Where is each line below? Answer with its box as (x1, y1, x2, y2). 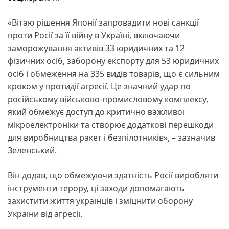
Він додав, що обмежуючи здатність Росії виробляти (8, 169, 218, 181)
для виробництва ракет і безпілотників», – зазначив (8, 131, 215, 143)
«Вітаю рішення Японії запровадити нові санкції (8, 16, 199, 28)
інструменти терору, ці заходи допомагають (8, 182, 185, 194)
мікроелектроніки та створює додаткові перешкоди (8, 119, 214, 130)
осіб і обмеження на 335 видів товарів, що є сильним (8, 67, 220, 79)
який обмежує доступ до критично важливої (8, 106, 185, 118)
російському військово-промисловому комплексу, (8, 93, 208, 105)
